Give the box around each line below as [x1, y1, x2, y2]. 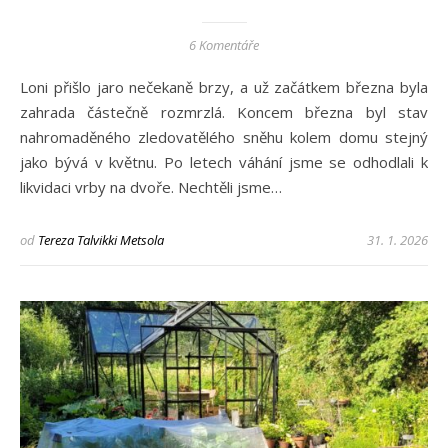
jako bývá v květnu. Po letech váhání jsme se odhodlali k [20, 152, 428, 173]
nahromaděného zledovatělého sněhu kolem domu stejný [20, 127, 428, 148]
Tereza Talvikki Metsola [38, 231, 164, 250]
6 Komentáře [189, 36, 259, 55]
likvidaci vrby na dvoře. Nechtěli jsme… [20, 177, 282, 198]
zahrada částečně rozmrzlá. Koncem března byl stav [20, 102, 428, 123]
